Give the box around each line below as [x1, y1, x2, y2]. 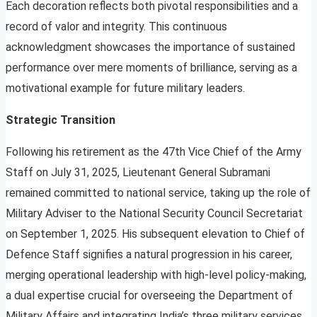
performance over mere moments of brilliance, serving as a [6, 61, 297, 75]
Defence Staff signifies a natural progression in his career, [6, 248, 292, 262]
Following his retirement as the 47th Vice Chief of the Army [6, 145, 301, 159]
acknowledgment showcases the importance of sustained [6, 40, 295, 54]
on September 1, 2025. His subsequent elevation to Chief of [6, 227, 305, 241]
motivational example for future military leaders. [6, 81, 245, 96]
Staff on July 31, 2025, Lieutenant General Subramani [6, 166, 270, 180]
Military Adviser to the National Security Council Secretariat [6, 207, 303, 221]
